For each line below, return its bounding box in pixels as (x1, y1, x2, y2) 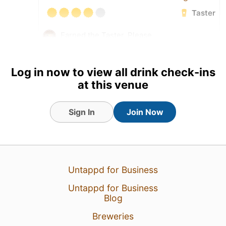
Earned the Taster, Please (61, 30, 152, 40)
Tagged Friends (43, 57, 104, 67)
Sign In (69, 107, 95, 117)
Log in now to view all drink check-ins (11, 66, 215, 79)
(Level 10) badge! (61, 40, 121, 49)
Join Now (126, 107, 163, 117)
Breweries (92, 211, 134, 221)
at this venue (78, 78, 148, 91)
